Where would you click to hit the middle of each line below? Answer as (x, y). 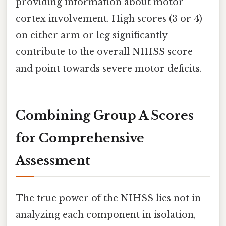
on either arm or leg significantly (92, 35)
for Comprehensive (80, 138)
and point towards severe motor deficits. (109, 68)
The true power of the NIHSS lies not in (108, 198)
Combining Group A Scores (105, 115)
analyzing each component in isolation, (106, 215)
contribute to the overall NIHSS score (104, 52)
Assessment (53, 160)
